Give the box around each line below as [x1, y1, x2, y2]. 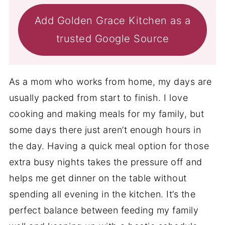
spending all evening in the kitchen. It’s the [9, 188, 196, 199]
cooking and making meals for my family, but [9, 108, 204, 119]
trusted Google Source [56, 32, 169, 45]
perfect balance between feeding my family [9, 204, 199, 215]
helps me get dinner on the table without [9, 172, 187, 183]
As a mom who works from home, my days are [9, 76, 212, 87]
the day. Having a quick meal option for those [9, 140, 209, 151]
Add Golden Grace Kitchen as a [34, 14, 191, 27]
